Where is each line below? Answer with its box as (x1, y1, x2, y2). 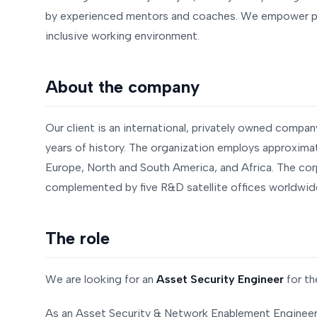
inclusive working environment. (45, 29, 200, 42)
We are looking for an (45, 272, 156, 286)
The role (45, 228, 110, 248)
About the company (45, 76, 200, 97)
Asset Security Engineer (156, 272, 284, 286)
